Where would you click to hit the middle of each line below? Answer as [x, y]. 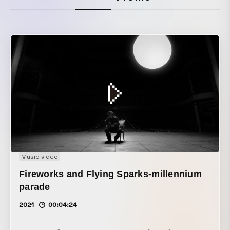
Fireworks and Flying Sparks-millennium [110, 174]
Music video [40, 157]
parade [35, 187]
